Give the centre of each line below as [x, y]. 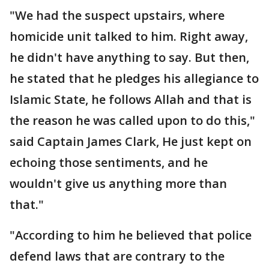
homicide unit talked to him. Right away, [129, 36]
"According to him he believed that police [131, 235]
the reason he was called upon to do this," [132, 120]
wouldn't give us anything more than [118, 183]
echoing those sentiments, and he [109, 162]
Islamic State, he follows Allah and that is [131, 99]
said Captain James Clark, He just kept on [131, 141]
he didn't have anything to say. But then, [129, 57]
